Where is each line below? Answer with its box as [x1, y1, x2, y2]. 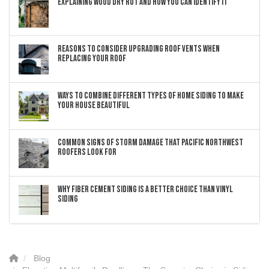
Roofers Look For [58, 147, 116, 159]
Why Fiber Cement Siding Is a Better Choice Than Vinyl [58, 184, 233, 196]
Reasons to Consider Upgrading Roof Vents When [58, 43, 220, 55]
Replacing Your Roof [58, 53, 126, 65]
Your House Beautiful [58, 100, 130, 112]
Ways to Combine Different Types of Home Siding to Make [58, 90, 244, 102]
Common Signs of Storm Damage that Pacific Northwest [58, 137, 243, 149]
